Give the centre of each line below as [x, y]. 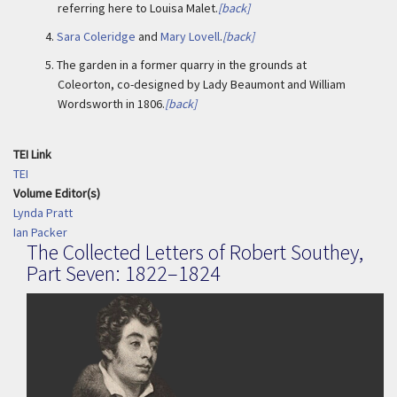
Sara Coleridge [96, 36]
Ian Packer [40, 232]
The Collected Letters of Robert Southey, [195, 252]
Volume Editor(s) [57, 193]
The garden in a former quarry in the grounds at [182, 65]
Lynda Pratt [43, 213]
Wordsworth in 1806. [111, 104]
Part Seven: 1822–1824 [124, 273]
